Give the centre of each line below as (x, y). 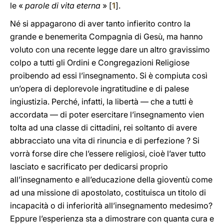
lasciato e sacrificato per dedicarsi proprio (89, 166)
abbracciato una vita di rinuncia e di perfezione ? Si (105, 140)
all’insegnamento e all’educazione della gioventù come (111, 179)
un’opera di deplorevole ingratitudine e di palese (99, 88)
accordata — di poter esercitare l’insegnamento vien (107, 114)
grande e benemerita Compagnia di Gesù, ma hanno (106, 36)
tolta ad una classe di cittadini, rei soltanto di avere (103, 127)
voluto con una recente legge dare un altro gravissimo (110, 49)
